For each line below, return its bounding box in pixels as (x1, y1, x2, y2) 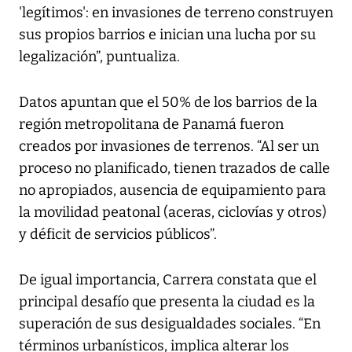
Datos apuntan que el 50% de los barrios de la (19, 93, 317, 111)
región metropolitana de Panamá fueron (19, 115, 284, 133)
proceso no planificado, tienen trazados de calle (19, 159, 330, 177)
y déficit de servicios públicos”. (19, 225, 217, 243)
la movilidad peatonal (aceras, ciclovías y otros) (19, 203, 327, 221)
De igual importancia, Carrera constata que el (19, 270, 317, 288)
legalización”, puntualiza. (19, 47, 180, 65)
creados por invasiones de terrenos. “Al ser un (19, 137, 319, 155)
